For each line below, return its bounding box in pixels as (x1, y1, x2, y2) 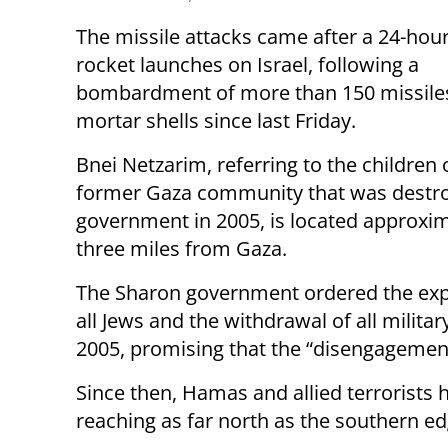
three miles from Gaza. (76, 235, 287, 263)
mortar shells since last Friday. (76, 107, 356, 135)
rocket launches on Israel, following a (76, 51, 419, 79)
